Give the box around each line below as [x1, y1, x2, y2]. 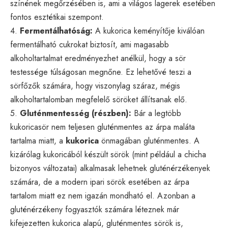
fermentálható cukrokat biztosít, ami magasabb [10, 38, 169, 50]
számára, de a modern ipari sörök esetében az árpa [10, 176, 189, 188]
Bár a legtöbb [131, 107, 181, 119]
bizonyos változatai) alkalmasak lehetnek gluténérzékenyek [10, 162, 210, 174]
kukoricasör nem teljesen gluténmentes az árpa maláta [10, 121, 195, 133]
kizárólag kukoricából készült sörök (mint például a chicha [10, 148, 206, 160]
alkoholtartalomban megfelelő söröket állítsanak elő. [10, 93, 187, 105]
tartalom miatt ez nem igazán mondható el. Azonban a [10, 189, 195, 202]
